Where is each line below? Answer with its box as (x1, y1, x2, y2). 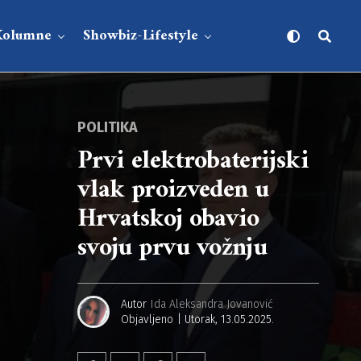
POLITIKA (77, 118, 138, 136)
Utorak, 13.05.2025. (185, 312, 274, 326)
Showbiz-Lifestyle (83, 23, 199, 48)
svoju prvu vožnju (77, 226, 268, 271)
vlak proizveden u (77, 168, 269, 213)
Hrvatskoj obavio (77, 197, 259, 242)
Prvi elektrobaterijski (77, 139, 309, 184)
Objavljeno (121, 312, 173, 326)
